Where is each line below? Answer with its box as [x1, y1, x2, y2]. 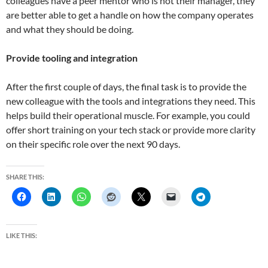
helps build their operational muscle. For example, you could [6, 109, 250, 121]
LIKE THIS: [6, 232, 37, 240]
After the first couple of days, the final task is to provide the [6, 81, 246, 93]
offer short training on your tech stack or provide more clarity [6, 124, 255, 136]
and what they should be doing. [6, 23, 133, 35]
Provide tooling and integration [6, 52, 138, 64]
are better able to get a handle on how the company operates [6, 9, 254, 21]
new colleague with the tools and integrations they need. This [6, 95, 255, 107]
